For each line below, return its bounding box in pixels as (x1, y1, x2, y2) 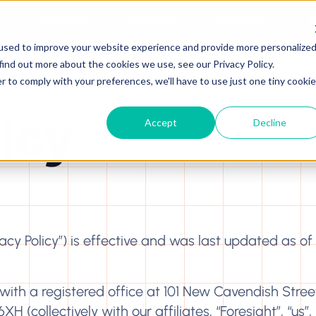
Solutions (128, 13, 176, 27)
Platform (43, 13, 88, 27)
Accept (145, 116, 178, 128)
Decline (253, 116, 286, 128)
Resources (216, 13, 266, 27)
